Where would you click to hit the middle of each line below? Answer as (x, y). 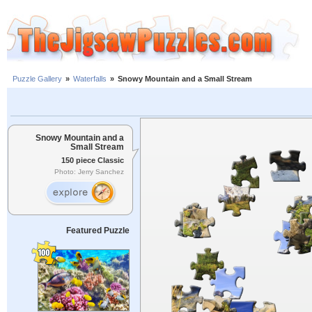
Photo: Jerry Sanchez (89, 172)
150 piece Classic (93, 160)
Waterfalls (90, 79)
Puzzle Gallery (37, 79)
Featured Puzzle (97, 231)
